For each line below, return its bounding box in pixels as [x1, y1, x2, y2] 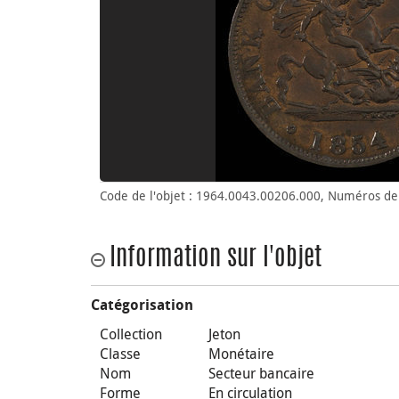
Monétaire [208, 344, 275, 363]
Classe [100, 344, 141, 363]
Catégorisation [91, 297, 193, 313]
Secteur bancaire [208, 363, 315, 383]
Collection [100, 324, 162, 344]
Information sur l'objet [110, 247, 322, 272]
